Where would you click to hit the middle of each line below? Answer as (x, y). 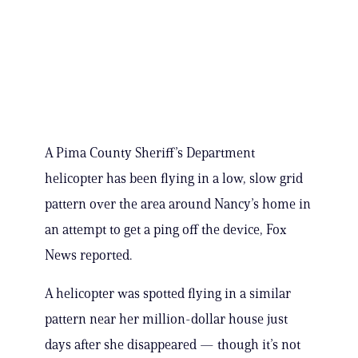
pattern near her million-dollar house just (166, 319)
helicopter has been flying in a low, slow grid (174, 179)
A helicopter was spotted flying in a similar (168, 294)
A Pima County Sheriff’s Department (150, 153)
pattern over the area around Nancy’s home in (178, 204)
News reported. (88, 255)
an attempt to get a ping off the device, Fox (166, 230)
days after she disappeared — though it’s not (173, 345)
